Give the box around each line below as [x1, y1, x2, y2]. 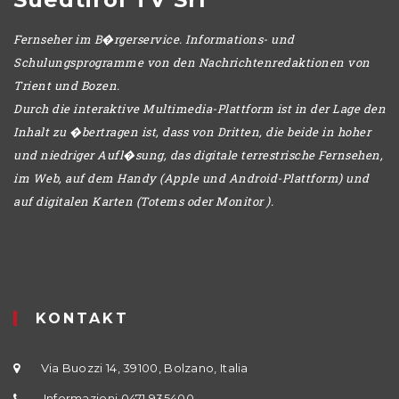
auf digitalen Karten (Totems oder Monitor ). [13, 192, 273, 209]
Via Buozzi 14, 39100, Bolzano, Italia [37, 360, 248, 375]
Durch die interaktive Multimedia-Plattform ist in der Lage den [13, 100, 386, 117]
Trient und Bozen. [13, 77, 120, 94]
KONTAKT [36, 309, 129, 327]
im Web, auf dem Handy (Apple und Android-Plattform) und [13, 169, 370, 186]
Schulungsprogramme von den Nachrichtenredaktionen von [13, 53, 370, 70]
